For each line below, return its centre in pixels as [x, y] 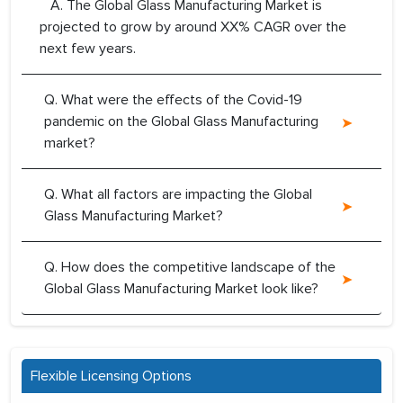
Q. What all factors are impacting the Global [178, 195]
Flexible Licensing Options [111, 376]
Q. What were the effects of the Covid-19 [173, 100]
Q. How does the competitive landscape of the [190, 268]
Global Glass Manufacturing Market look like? [181, 289]
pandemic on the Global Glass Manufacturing [181, 122]
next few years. [88, 49]
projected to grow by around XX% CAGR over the [193, 27]
